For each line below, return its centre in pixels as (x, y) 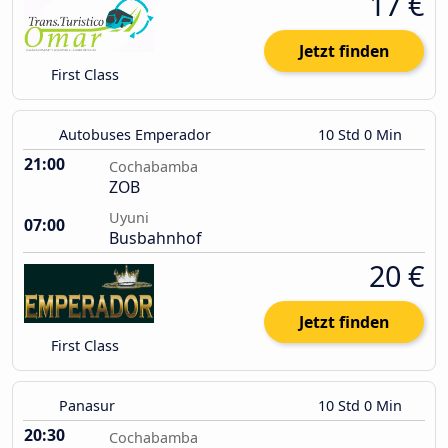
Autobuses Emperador (135, 135)
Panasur (87, 406)
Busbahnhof (155, 238)
